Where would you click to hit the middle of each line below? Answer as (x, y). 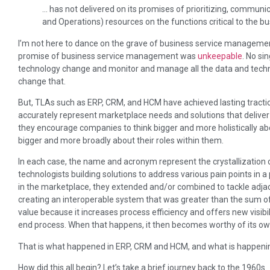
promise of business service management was (108, 56)
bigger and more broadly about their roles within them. (121, 140)
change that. (42, 81)
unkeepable (220, 56)
